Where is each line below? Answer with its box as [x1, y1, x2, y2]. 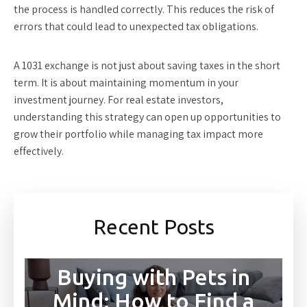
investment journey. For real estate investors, [14, 93, 223, 107]
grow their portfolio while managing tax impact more [14, 127, 263, 141]
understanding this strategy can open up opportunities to [14, 110, 281, 124]
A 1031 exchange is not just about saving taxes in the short [14, 58, 280, 73]
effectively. [14, 144, 64, 158]
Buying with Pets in [57, 265, 250, 290]
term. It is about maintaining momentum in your [14, 75, 238, 90]
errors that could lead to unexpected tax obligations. [14, 19, 258, 34]
